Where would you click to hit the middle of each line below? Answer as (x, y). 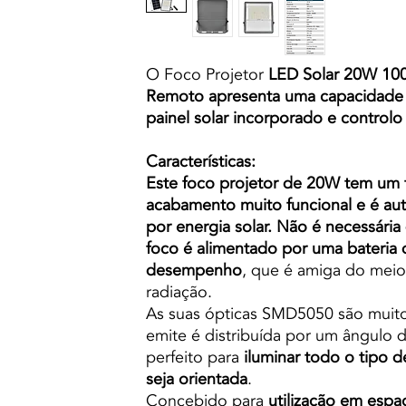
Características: (201, 161)
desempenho (194, 270)
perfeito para (195, 357)
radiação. (179, 292)
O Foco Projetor (205, 74)
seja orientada (197, 379)
